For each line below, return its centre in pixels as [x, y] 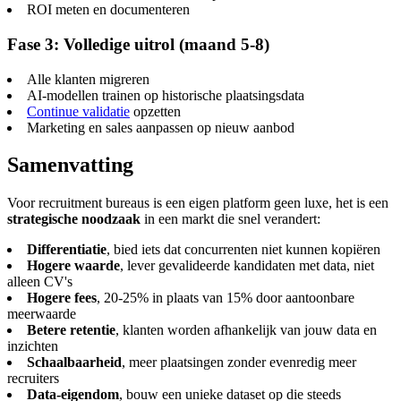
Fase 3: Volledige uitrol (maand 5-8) [138, 44]
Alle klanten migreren [88, 79]
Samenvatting [70, 165]
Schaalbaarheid [74, 363]
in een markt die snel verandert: [230, 219]
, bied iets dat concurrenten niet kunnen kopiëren [243, 250]
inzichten [33, 346]
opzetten [155, 111]
